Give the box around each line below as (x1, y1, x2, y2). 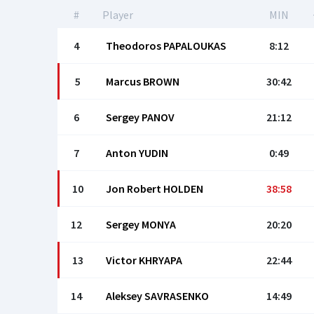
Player (102, 8, 133, 22)
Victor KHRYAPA (106, 253, 182, 267)
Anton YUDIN (106, 146, 168, 160)
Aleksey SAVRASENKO (106, 289, 209, 303)
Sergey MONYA (106, 217, 176, 231)
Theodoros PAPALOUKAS (106, 39, 226, 53)
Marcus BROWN (106, 74, 179, 88)
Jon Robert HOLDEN (106, 182, 203, 196)
